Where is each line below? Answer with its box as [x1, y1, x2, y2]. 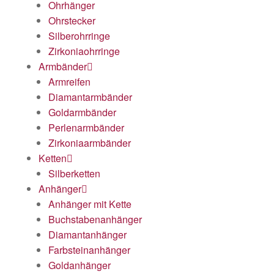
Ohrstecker [48, 13, 95, 28]
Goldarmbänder [48, 105, 116, 120]
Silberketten [48, 166, 100, 181]
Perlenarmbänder [48, 120, 124, 135]
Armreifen [48, 75, 91, 89]
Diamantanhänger [48, 228, 127, 242]
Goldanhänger [48, 258, 111, 273]
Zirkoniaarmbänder [48, 136, 131, 150]
